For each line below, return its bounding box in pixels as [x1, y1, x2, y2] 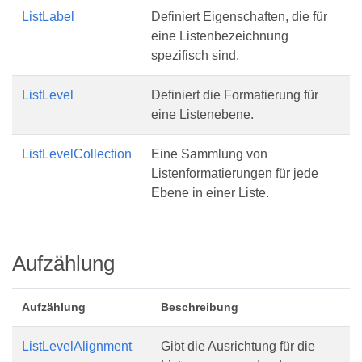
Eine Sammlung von [151, 147, 267, 161]
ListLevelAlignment [22, 339, 132, 353]
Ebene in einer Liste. [151, 186, 269, 200]
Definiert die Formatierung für [151, 88, 318, 102]
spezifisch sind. [151, 48, 239, 62]
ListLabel [22, 10, 74, 23]
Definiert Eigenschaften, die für [151, 10, 327, 23]
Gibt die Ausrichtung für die [161, 339, 315, 353]
